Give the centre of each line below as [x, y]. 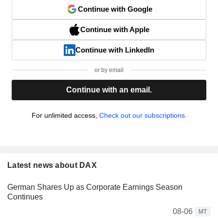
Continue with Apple [115, 29]
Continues [25, 197]
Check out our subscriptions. [143, 115]
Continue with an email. [109, 90]
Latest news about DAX [52, 165]
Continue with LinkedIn [115, 50]
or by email [109, 70]
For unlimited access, [65, 115]
